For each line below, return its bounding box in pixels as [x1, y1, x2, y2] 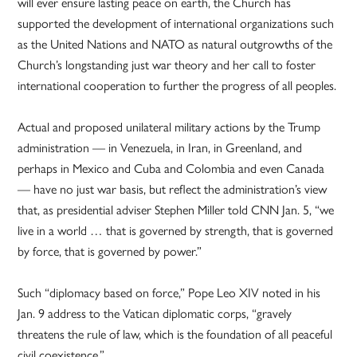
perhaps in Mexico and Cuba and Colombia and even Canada [18, 161, 325, 177]
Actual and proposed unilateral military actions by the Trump [18, 120, 321, 135]
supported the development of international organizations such [18, 16, 335, 32]
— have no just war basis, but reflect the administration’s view [18, 182, 328, 198]
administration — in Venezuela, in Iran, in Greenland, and [18, 140, 303, 156]
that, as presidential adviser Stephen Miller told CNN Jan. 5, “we [18, 202, 335, 218]
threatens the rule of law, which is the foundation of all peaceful [18, 327, 333, 343]
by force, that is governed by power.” [18, 244, 202, 260]
